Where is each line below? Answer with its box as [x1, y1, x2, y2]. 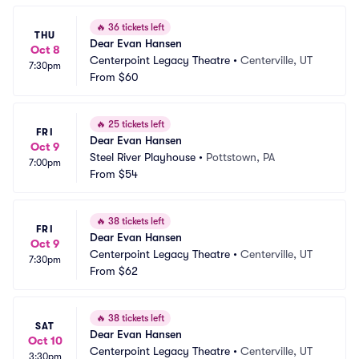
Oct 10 [27, 334, 63, 347]
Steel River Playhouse [90, 151, 196, 163]
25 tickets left [106, 119, 164, 130]
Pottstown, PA [206, 151, 275, 163]
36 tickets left [106, 22, 164, 33]
